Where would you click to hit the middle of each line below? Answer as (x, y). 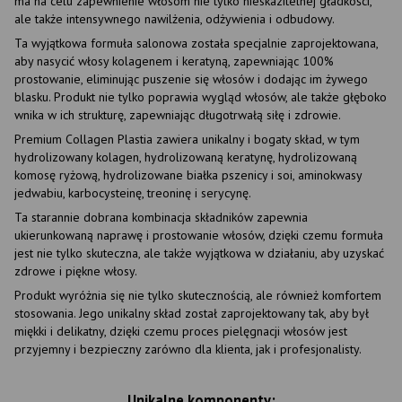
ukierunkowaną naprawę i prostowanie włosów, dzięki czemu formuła (199, 235)
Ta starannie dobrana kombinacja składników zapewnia (161, 217)
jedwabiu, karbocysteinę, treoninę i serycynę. (133, 192)
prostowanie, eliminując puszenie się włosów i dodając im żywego (191, 79)
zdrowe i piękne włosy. (76, 271)
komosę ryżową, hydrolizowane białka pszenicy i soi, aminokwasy (188, 175)
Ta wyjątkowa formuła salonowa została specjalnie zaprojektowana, (196, 43)
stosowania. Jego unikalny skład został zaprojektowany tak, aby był (192, 313)
